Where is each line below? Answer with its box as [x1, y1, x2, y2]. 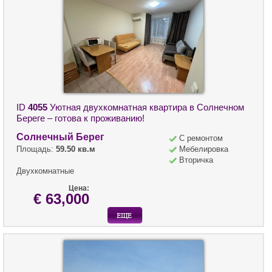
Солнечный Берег [16, 132, 104, 143]
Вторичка [179, 155, 213, 165]
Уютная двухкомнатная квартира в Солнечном [47, 102, 244, 113]
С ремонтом [179, 134, 223, 143]
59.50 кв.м [56, 144, 95, 154]
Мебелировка [179, 144, 228, 154]
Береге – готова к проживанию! [16, 113, 144, 124]
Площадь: [16, 144, 56, 154]
